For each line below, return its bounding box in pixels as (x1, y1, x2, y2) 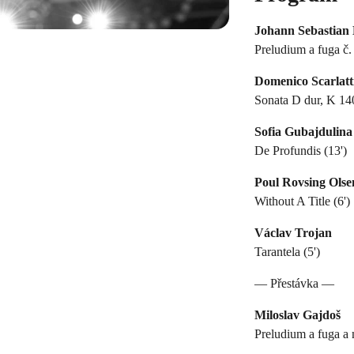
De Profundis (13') (254, 143, 347, 157)
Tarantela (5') (254, 244, 320, 258)
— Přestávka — (254, 276, 334, 290)
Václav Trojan (254, 225, 332, 239)
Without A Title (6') (254, 194, 350, 208)
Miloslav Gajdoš (254, 307, 341, 322)
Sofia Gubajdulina (254, 124, 352, 138)
